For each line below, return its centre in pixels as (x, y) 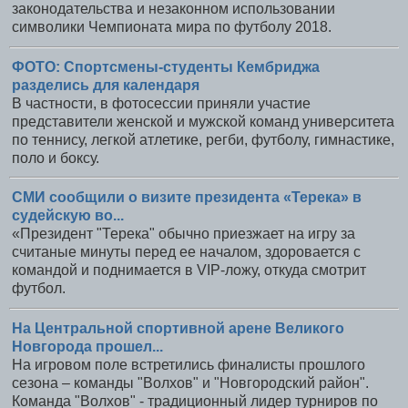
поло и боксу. (56, 158)
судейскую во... (68, 216)
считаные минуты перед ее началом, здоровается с (186, 252)
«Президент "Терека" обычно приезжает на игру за (184, 234)
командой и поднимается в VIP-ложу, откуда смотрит (189, 270)
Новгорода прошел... (87, 347)
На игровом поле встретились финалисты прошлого (189, 365)
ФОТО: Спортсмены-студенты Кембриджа (166, 66)
